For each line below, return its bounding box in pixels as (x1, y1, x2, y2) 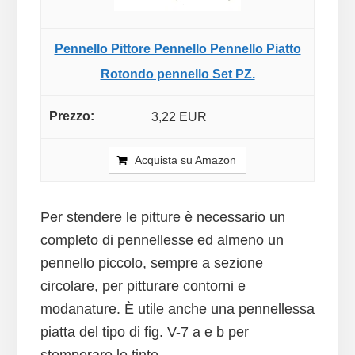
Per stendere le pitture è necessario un (40, 209, 285, 226)
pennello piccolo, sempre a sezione (40, 255, 263, 272)
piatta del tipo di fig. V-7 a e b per (40, 324, 249, 341)
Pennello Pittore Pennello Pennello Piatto (54, 42, 301, 56)
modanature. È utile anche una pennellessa (40, 301, 315, 318)
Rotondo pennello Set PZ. (100, 67, 255, 82)
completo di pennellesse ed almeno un (40, 232, 284, 249)
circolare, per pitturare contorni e (40, 278, 246, 295)
